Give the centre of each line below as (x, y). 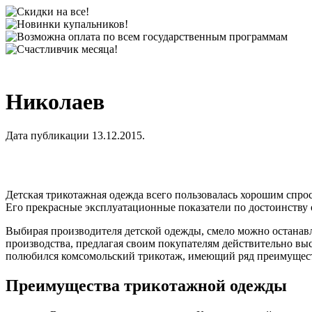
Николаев (55, 102)
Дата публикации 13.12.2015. (75, 136)
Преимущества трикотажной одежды (148, 286)
